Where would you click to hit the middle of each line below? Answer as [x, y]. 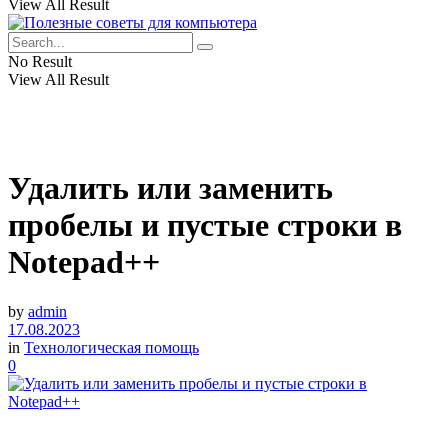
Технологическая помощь [111, 347]
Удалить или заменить [170, 188]
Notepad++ [84, 262]
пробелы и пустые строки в [205, 225]
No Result [40, 61]
